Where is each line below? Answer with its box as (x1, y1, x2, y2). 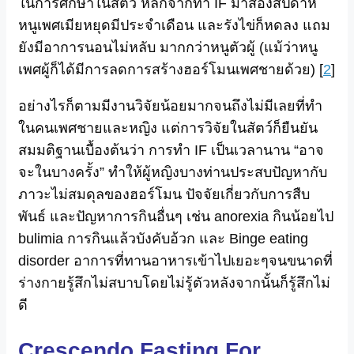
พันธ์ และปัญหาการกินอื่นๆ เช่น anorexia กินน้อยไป (18, 209, 333, 225)
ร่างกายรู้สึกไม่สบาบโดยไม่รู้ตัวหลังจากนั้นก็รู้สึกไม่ (18, 275, 330, 292)
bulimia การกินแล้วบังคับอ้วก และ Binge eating (18, 231, 308, 247)
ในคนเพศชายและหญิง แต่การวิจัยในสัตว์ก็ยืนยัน (18, 120, 318, 137)
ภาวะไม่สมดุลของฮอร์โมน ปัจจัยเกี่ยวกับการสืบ (18, 186, 310, 203)
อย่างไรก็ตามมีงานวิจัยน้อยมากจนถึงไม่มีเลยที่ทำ (18, 98, 322, 115)
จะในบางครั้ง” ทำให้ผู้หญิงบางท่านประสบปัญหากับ (18, 164, 327, 181)
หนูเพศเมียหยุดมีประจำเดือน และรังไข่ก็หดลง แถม (18, 17, 330, 34)
